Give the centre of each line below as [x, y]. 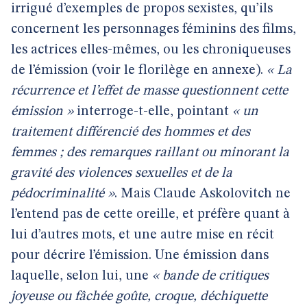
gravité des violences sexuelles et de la [122, 173]
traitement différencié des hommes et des [131, 132]
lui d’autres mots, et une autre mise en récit [143, 235]
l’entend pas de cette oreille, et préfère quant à [150, 214]
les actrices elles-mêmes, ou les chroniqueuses [151, 50]
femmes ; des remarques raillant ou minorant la [150, 153]
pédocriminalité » [63, 194]
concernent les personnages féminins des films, [153, 29]
